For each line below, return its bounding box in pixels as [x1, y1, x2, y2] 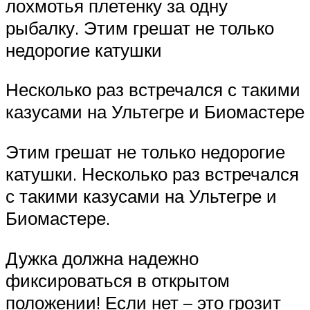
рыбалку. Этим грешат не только [6, 16, 274, 39]
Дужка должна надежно [6, 246, 199, 269]
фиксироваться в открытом [6, 268, 230, 291]
